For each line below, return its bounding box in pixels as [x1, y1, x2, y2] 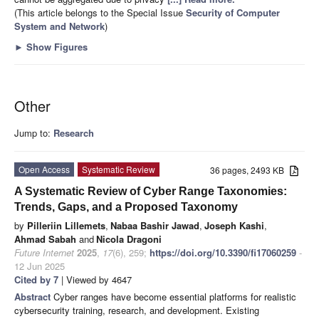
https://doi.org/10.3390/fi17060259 [150, 246, 296, 260]
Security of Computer [186, 6, 280, 20]
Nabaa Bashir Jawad [110, 219, 199, 233]
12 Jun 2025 [14, 259, 65, 273]
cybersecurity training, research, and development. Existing [14, 303, 259, 318]
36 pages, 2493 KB [210, 164, 291, 177]
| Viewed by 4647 [58, 273, 132, 287]
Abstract [14, 290, 53, 304]
